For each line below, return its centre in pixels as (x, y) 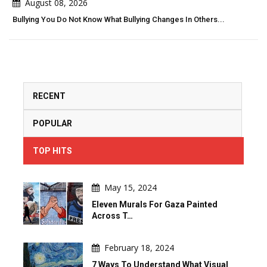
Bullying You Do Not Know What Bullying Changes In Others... (115, 19)
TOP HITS (52, 150)
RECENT (49, 96)
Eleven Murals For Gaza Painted (155, 204)
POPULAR (52, 123)
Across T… (112, 215)
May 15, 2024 (131, 187)
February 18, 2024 (139, 247)
